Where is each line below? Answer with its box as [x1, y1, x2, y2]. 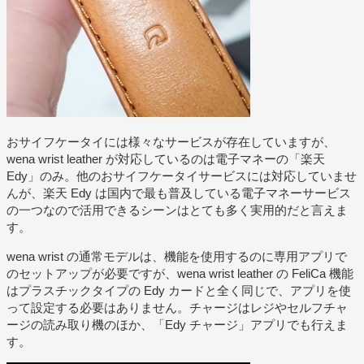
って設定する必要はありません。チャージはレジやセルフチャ [6, 300, 348, 314]
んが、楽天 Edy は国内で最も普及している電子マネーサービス [6, 185, 351, 200]
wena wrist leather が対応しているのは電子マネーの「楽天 [6, 151, 325, 166]
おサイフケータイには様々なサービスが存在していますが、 [6, 134, 336, 149]
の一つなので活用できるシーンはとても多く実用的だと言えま [6, 202, 348, 217]
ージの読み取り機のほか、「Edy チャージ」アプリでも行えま [6, 317, 348, 331]
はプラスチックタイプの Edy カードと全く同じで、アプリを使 [6, 283, 351, 297]
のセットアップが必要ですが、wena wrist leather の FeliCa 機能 [6, 266, 353, 280]
